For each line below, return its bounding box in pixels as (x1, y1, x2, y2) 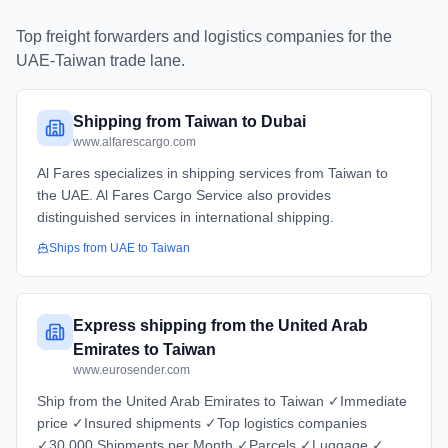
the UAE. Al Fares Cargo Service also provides (37, 187, 331, 203)
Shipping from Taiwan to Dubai (73, 113, 306, 130)
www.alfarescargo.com (73, 135, 196, 149)
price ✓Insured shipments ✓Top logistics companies (37, 415, 367, 431)
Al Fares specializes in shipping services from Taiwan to (37, 165, 388, 181)
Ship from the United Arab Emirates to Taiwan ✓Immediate (37, 393, 407, 409)
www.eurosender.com (73, 363, 190, 377)
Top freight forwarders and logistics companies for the (16, 28, 392, 45)
